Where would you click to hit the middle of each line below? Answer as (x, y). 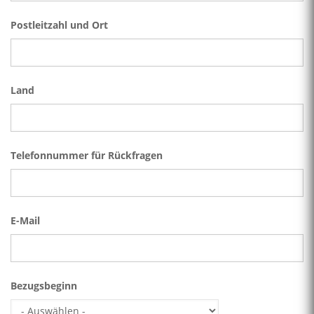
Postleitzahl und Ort (59, 25)
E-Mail (25, 220)
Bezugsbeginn (44, 285)
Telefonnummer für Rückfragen (87, 155)
